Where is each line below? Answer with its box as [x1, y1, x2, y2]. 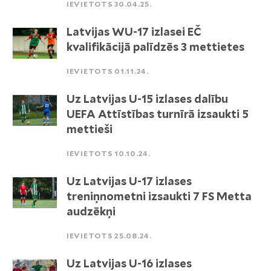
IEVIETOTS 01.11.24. [67, 67, 149, 76]
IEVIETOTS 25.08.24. [67, 231, 152, 240]
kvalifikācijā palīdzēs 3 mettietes [67, 41, 244, 53]
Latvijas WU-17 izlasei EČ [67, 25, 201, 38]
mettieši [67, 123, 113, 135]
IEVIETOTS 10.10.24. [67, 149, 151, 158]
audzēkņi [67, 205, 116, 218]
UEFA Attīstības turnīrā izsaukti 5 [67, 108, 249, 120]
